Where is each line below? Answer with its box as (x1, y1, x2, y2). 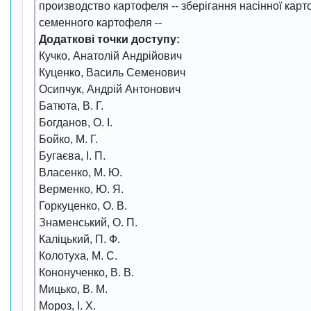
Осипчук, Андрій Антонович (39, 83, 180, 95)
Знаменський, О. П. (39, 217, 137, 228)
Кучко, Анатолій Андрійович (39, 50, 182, 62)
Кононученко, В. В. (39, 267, 134, 278)
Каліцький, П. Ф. (39, 233, 120, 245)
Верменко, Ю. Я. (39, 183, 124, 195)
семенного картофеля (39, 17, 152, 28)
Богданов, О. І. (39, 117, 112, 128)
